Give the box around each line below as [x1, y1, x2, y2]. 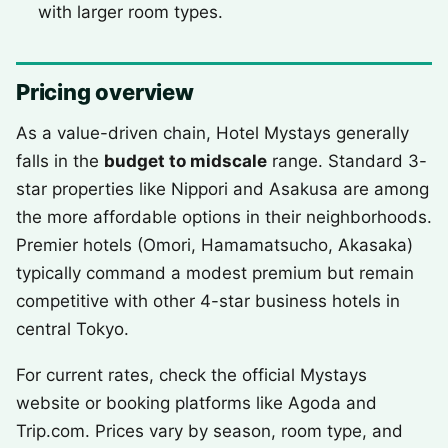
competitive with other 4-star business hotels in [16, 291, 400, 311]
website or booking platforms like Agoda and [16, 393, 377, 413]
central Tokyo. [16, 319, 129, 339]
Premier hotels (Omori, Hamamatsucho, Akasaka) [16, 235, 413, 255]
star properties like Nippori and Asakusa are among [16, 179, 429, 199]
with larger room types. [38, 2, 223, 22]
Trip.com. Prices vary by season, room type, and [16, 421, 403, 441]
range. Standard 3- [267, 151, 427, 171]
